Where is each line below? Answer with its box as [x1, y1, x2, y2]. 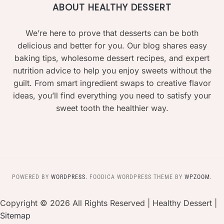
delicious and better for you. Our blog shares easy [17, 40, 207, 50]
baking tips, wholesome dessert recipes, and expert [14, 52, 209, 63]
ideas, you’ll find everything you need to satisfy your [13, 90, 211, 100]
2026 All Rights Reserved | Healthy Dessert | [50, 197, 217, 208]
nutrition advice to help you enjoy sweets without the [12, 65, 211, 75]
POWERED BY [12, 173, 51, 180]
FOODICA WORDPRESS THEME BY [89, 173, 184, 180]
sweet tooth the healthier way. [55, 102, 168, 113]
